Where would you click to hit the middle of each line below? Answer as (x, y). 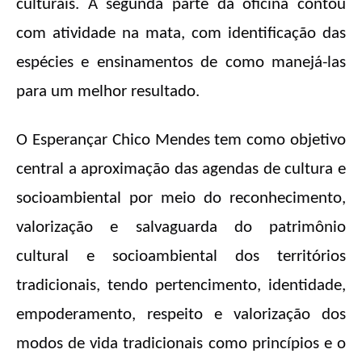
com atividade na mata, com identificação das (181, 34)
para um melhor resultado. (108, 92)
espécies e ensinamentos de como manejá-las (181, 63)
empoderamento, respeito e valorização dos (181, 315)
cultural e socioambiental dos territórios (181, 257)
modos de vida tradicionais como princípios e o (181, 344)
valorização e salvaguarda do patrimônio (181, 228)
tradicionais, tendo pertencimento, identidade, (181, 286)
